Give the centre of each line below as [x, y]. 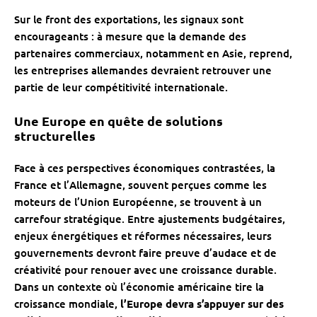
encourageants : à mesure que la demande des [130, 36]
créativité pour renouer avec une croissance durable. [145, 270]
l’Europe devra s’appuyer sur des [202, 304]
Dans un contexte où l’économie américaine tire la [139, 287]
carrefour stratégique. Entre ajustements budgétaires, [150, 219]
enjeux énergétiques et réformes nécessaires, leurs [143, 236]
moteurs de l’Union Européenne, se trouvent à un [138, 202]
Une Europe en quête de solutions [119, 121]
